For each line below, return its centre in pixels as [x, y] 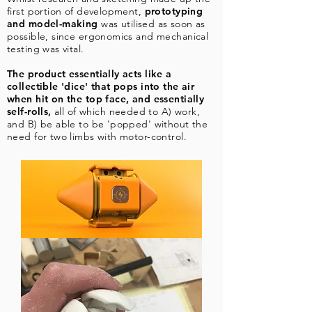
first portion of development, [76, 11]
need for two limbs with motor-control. [97, 136]
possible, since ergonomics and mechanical [108, 36]
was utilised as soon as [151, 24]
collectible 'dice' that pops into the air [101, 86]
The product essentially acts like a [89, 74]
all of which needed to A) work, [127, 111]
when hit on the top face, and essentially [106, 99]
